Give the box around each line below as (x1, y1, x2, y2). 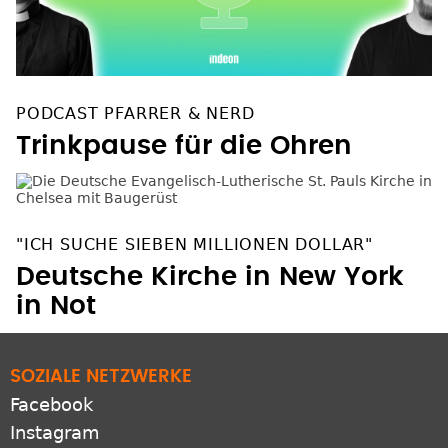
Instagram (10, 421, 100, 443)
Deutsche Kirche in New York (16, 263, 404, 290)
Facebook (10, 393, 93, 415)
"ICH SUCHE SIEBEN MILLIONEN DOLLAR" (16, 234, 373, 254)
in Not (16, 292, 96, 319)
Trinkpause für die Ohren (16, 132, 352, 159)
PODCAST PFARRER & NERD (16, 103, 255, 123)
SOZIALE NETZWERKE (10, 367, 192, 386)
